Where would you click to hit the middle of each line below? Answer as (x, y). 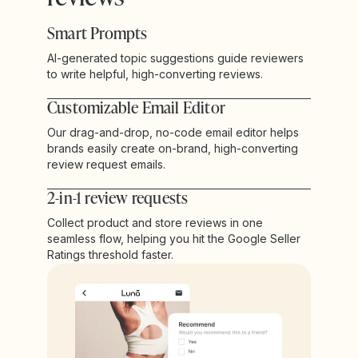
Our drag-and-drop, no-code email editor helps (173, 132)
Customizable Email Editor (136, 107)
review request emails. (106, 164)
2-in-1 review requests (118, 197)
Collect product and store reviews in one (155, 222)
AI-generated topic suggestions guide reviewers (175, 58)
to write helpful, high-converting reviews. (155, 74)
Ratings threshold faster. (110, 254)
